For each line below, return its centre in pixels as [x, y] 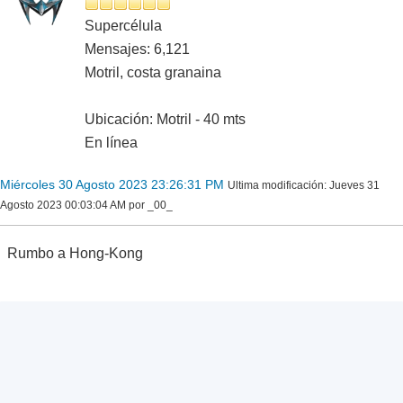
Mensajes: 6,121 [137, 49]
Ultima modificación [276, 186]
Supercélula [123, 26]
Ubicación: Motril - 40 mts [165, 120]
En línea [111, 143]
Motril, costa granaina [153, 73]
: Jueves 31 [352, 186]
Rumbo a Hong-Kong [75, 254]
